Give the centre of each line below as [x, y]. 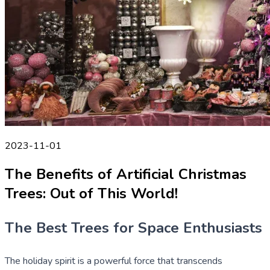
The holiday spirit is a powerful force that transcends [114, 261]
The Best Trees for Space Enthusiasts [133, 228]
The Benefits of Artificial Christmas [126, 174]
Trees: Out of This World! [91, 193]
